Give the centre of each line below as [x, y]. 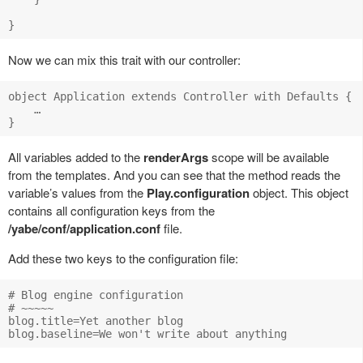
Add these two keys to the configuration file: [123, 258]
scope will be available [269, 157]
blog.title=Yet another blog [96, 321]
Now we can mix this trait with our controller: [124, 60]
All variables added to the [76, 157]
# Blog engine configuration [96, 295]
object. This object [299, 193]
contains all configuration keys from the [111, 211]
